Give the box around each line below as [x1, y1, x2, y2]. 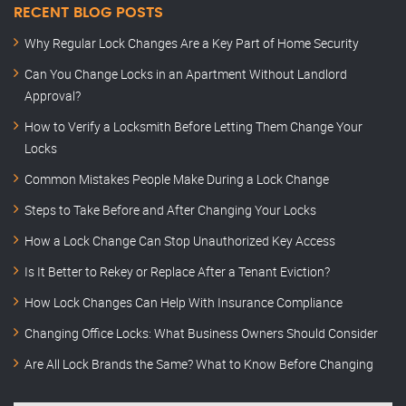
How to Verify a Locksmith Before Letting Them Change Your [24, 118, 362, 136]
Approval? [24, 87, 81, 105]
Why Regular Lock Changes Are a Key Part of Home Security [24, 34, 359, 53]
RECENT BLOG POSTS [14, 5, 163, 21]
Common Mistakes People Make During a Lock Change [24, 170, 329, 188]
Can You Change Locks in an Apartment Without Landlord [24, 65, 347, 83]
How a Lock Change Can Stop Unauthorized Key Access [24, 232, 335, 250]
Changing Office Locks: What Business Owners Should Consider [24, 324, 378, 343]
